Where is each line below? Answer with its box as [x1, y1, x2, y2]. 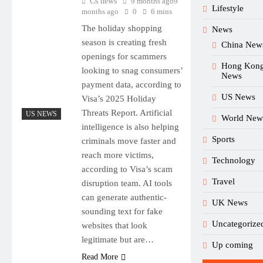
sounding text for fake [81, 206, 163, 216]
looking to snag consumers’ [81, 65, 183, 75]
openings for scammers [81, 51, 167, 61]
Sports [212, 134, 235, 144]
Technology [212, 155, 255, 165]
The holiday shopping [81, 23, 162, 33]
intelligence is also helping [81, 122, 179, 131]
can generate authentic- [81, 192, 167, 202]
